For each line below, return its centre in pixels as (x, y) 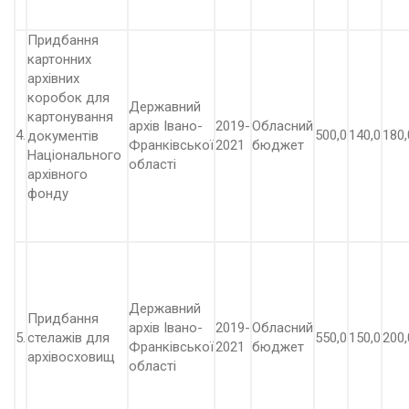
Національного (74, 155)
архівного (58, 174)
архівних (53, 79)
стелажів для (68, 338)
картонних (59, 59)
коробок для (68, 98)
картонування (70, 117)
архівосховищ (71, 357)
